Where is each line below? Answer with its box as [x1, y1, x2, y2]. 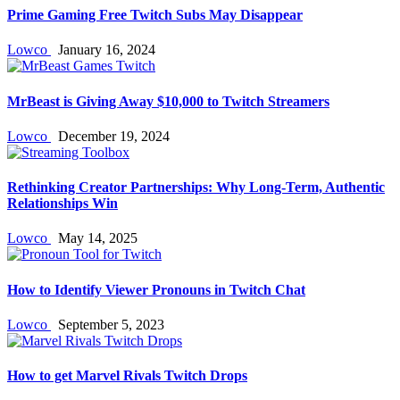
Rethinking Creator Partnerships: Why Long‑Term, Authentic [7, 179, 385, 196]
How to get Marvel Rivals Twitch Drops [7, 368, 247, 384]
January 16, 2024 [51, 42, 155, 58]
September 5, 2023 [51, 317, 164, 332]
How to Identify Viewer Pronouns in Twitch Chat [7, 281, 305, 297]
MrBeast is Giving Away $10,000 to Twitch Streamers [7, 93, 329, 109]
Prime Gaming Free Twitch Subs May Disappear [7, 7, 303, 23]
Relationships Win [7, 196, 118, 212]
